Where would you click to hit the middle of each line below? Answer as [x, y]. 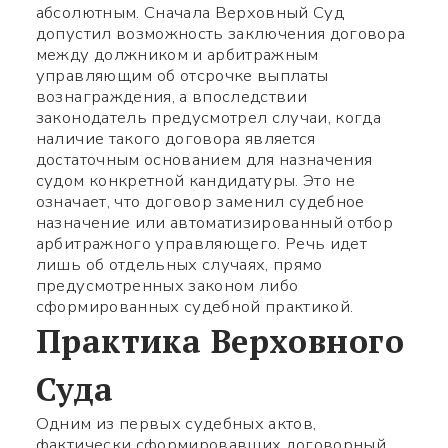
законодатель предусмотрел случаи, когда [208, 118]
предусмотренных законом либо [167, 286]
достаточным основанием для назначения [204, 160]
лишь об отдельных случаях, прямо [179, 265]
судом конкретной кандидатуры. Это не [195, 181]
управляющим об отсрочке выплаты [182, 76]
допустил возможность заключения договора [220, 34]
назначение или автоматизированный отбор [214, 223]
